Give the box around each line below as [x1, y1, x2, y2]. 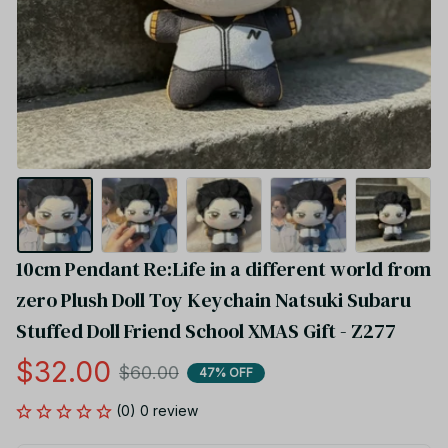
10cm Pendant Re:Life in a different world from [16, 255, 431, 284]
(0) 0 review [116, 402, 198, 420]
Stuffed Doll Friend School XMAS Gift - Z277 [16, 317, 396, 346]
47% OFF [199, 364, 253, 380]
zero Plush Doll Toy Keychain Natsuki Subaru [16, 286, 411, 315]
